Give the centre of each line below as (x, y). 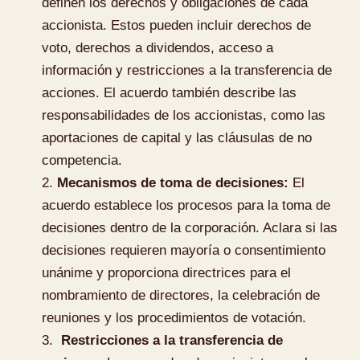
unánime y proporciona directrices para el (167, 272)
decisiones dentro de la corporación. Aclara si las (190, 227)
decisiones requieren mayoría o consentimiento (184, 250)
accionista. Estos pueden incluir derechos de (177, 25)
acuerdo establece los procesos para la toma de (186, 205)
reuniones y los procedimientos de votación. (174, 317)
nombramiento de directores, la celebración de (181, 295)
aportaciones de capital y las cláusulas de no (177, 137)
